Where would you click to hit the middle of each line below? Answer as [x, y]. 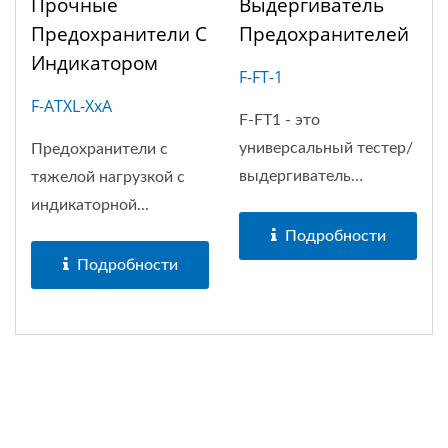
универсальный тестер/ [326, 148]
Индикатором [94, 63]
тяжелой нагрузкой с [108, 177]
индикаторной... [90, 205]
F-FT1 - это [279, 120]
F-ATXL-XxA [71, 106]
